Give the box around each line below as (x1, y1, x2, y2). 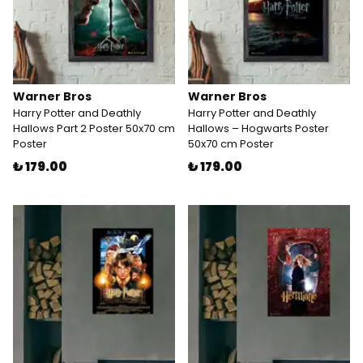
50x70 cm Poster (188, 136, 274, 152)
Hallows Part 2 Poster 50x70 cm (13, 121, 175, 136)
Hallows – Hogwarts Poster (188, 121, 329, 136)
